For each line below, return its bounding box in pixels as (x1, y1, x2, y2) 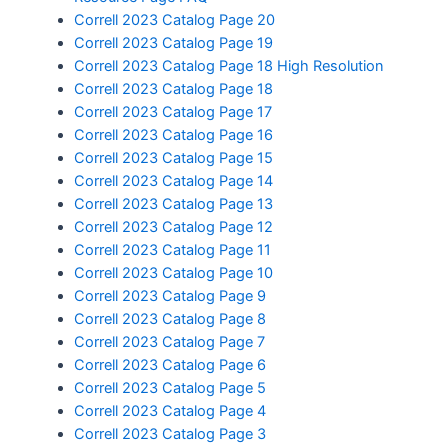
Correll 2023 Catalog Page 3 (73, 424, 266, 443)
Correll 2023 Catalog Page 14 (73, 171, 273, 190)
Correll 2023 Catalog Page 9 (73, 286, 266, 305)
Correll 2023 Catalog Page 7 (73, 332, 265, 351)
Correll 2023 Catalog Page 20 (73, 10, 275, 29)
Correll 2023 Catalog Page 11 (73, 240, 271, 259)
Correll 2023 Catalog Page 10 (73, 263, 273, 282)
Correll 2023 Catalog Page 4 (73, 401, 266, 420)
